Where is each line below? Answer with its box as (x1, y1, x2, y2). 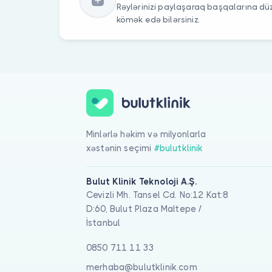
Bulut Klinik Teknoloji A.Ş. (86, 176, 197, 186)
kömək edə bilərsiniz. (116, 15, 199, 24)
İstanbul (86, 217, 121, 228)
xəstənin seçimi (86, 143, 154, 154)
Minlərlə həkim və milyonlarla (86, 129, 206, 140)
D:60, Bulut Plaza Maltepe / (86, 203, 202, 214)
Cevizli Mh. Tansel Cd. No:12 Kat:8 (86, 189, 229, 200)
